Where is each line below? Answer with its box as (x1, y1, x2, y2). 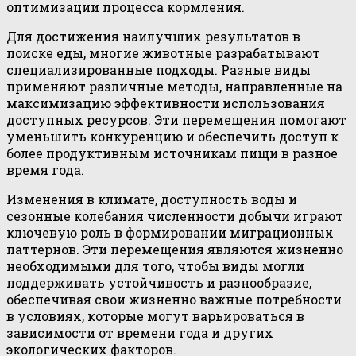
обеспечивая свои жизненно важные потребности (6, 291, 342, 308)
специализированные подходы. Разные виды (6, 61, 311, 79)
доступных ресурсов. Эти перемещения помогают (6, 111, 346, 129)
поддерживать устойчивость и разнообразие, (6, 274, 311, 292)
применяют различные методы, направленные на (6, 78, 342, 95)
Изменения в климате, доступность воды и (6, 191, 297, 208)
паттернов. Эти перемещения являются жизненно (6, 241, 343, 258)
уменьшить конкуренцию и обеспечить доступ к (6, 128, 339, 145)
